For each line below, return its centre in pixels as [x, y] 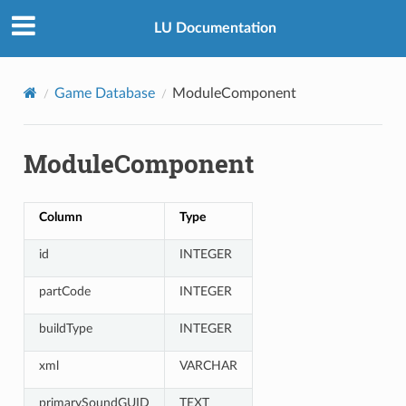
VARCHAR [208, 365]
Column [60, 217]
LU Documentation [215, 29]
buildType [65, 328]
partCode [64, 291]
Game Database [104, 93]
